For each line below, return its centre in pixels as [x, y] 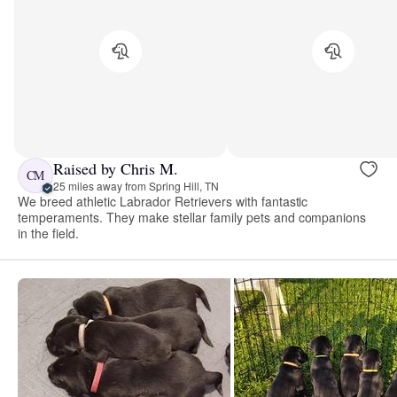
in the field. [48, 234]
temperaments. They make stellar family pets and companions [192, 218]
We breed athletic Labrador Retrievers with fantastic [163, 202]
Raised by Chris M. [116, 168]
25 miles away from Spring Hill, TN [136, 185]
